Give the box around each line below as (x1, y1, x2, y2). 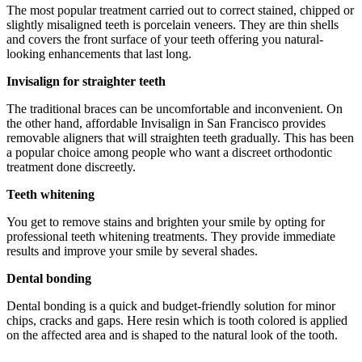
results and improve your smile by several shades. (6, 244, 258, 259)
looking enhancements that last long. (6, 47, 192, 61)
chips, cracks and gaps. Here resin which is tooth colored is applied (6, 314, 347, 328)
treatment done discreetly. (6, 160, 136, 175)
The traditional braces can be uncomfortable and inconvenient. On (6, 102, 343, 116)
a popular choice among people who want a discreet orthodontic (6, 145, 332, 160)
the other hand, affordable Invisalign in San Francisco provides (6, 116, 326, 131)
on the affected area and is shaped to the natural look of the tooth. (6, 328, 338, 343)
